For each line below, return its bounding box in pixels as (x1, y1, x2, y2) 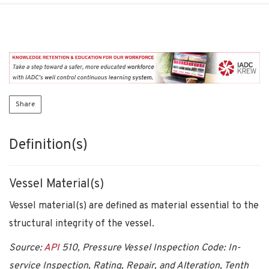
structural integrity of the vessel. (9, 217, 154, 230)
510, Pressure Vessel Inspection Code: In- (59, 241, 240, 254)
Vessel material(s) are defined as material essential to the (9, 199, 259, 212)
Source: (9, 241, 44, 254)
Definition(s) (9, 136, 88, 154)
